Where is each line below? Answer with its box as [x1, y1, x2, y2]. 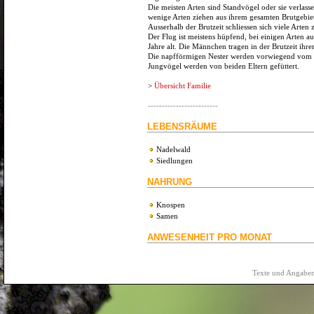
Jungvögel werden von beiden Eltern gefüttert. [148, 62, 299, 70]
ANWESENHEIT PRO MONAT [147, 232, 272, 243]
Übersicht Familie [154, 81, 211, 90]
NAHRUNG [147, 177, 192, 188]
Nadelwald [156, 145, 191, 154]
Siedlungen [156, 156, 193, 165]
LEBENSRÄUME [147, 121, 217, 132]
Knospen [156, 200, 185, 210]
